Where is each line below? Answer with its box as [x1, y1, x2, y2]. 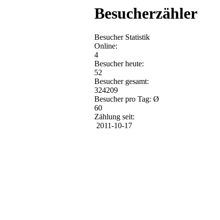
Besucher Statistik [94, 33, 150, 42]
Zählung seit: [94, 112, 135, 121]
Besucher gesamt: [94, 77, 149, 86]
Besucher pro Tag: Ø [94, 95, 159, 104]
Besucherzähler [94, 4, 197, 22]
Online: [94, 42, 117, 51]
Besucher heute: [94, 59, 144, 68]
